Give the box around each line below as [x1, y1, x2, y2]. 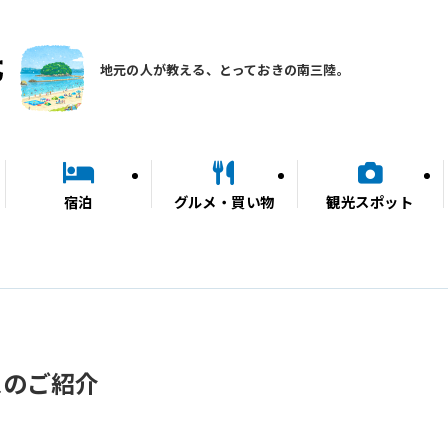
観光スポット [326, 191, 414, 212]
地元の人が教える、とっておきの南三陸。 [100, 60, 350, 79]
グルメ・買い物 [173, 191, 275, 212]
